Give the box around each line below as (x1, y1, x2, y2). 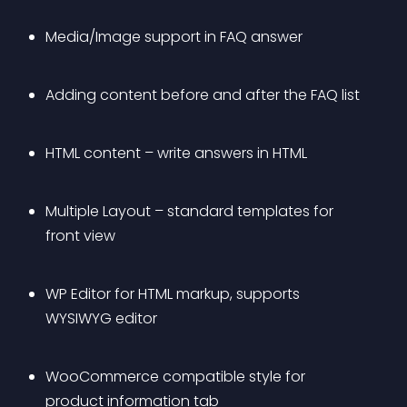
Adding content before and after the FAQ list (45, 84, 360, 105)
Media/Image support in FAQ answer (45, 26, 303, 47)
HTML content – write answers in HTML (45, 143, 307, 164)
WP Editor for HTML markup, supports (45, 283, 303, 304)
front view (45, 225, 115, 246)
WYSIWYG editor (45, 308, 157, 329)
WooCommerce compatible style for (45, 366, 309, 387)
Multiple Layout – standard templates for (45, 201, 337, 222)
